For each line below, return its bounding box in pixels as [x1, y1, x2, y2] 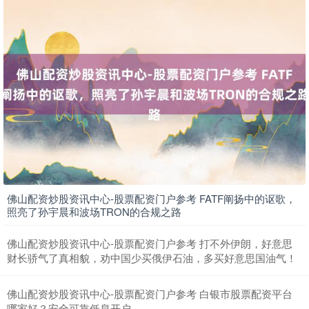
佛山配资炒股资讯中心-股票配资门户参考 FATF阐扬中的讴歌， [7, 190, 296, 206]
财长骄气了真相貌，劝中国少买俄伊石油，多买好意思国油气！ [7, 250, 297, 265]
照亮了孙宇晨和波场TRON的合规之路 [7, 203, 181, 219]
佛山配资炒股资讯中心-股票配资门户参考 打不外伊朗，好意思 [7, 235, 292, 250]
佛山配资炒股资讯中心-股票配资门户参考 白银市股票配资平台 [7, 286, 292, 301]
